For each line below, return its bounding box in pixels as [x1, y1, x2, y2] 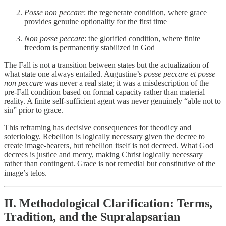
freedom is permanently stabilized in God [24, 43, 155, 52]
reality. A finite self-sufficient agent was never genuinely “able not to [4, 97, 221, 106]
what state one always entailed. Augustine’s [4, 70, 144, 79]
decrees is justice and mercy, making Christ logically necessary [4, 150, 203, 159]
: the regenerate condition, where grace [84, 8, 207, 17]
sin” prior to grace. [4, 106, 63, 115]
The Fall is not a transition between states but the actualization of [4, 61, 209, 70]
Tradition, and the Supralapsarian [4, 210, 180, 224]
